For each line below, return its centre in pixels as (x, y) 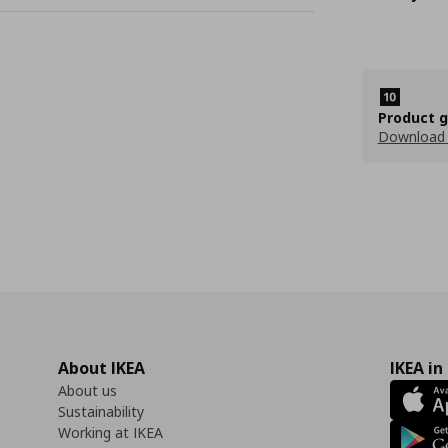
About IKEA (101, 368)
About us (87, 390)
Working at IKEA (110, 432)
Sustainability (101, 411)
